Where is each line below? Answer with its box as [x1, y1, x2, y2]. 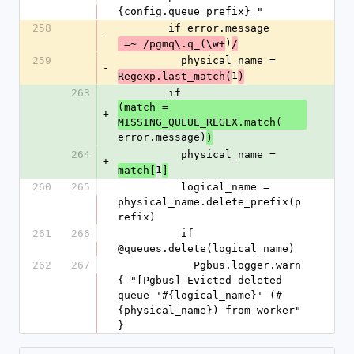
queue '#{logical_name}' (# [118, 289, 282, 301]
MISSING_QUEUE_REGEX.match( [118, 116, 282, 128]
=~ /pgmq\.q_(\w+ [124, 37, 225, 50]
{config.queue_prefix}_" [118, 6, 263, 17]
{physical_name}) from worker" [118, 304, 301, 316]
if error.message [168, 22, 269, 34]
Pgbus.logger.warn [118, 259, 194, 271]
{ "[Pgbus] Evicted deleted [118, 274, 282, 286]
